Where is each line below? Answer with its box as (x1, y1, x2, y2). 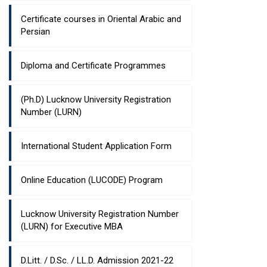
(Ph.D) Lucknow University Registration (21, 94, 171, 105)
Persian (21, 26, 50, 37)
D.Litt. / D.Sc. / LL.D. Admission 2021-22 (21, 255, 173, 266)
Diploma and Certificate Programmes (21, 60, 166, 71)
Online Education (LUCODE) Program (21, 175, 163, 185)
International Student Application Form (21, 141, 172, 151)
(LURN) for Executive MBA (21, 221, 123, 232)
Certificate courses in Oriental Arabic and (21, 14, 181, 24)
